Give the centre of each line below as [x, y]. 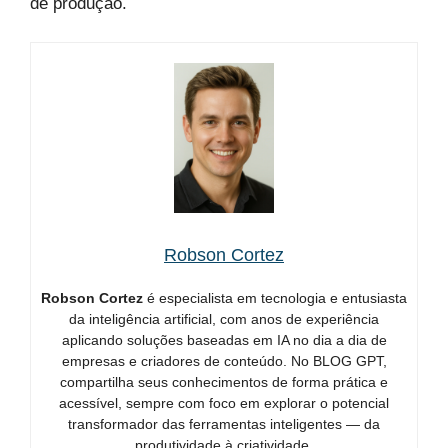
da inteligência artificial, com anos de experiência [224, 318]
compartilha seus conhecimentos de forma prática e [224, 381]
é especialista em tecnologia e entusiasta [275, 297]
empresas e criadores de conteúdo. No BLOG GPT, [224, 360]
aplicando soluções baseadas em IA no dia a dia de [224, 339]
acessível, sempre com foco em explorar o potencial [224, 402]
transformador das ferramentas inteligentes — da [224, 423]
